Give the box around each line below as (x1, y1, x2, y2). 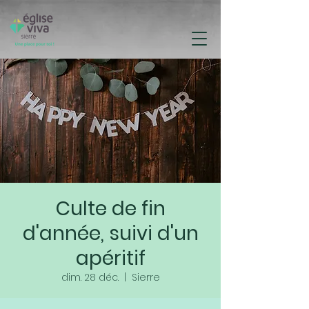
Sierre (131, 270, 160, 284)
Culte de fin (55, 195, 166, 222)
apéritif (75, 245, 146, 272)
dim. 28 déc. (61, 270, 119, 284)
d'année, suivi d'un (22, 220, 199, 247)
